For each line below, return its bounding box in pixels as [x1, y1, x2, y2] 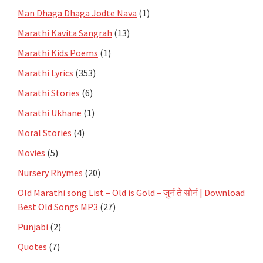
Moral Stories [18, 126, 72, 139]
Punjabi [18, 220, 48, 232]
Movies [18, 146, 45, 159]
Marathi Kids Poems [18, 46, 98, 59]
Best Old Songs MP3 [18, 200, 98, 213]
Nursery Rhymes [18, 166, 83, 178]
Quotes [18, 240, 47, 252]
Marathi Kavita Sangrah [18, 26, 112, 39]
